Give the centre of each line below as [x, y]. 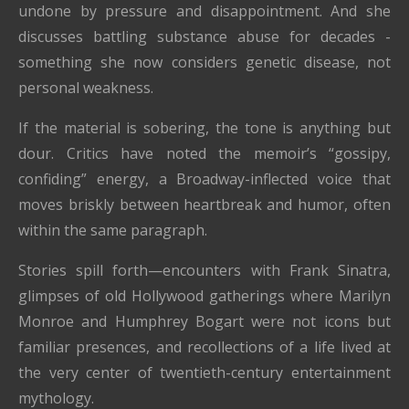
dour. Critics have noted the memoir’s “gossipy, [204, 154]
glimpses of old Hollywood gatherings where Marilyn [204, 296]
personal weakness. [86, 88]
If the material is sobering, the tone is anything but [204, 128]
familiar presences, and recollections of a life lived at [204, 347]
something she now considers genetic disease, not [204, 63]
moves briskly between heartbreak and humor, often [204, 205]
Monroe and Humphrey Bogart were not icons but [204, 322]
